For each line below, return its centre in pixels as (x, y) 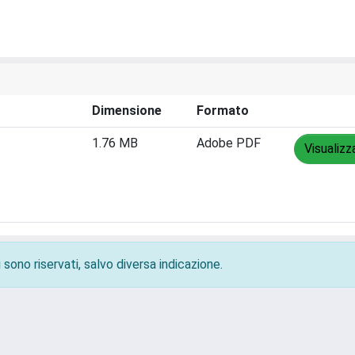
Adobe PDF (229, 143)
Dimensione (127, 111)
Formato (223, 111)
